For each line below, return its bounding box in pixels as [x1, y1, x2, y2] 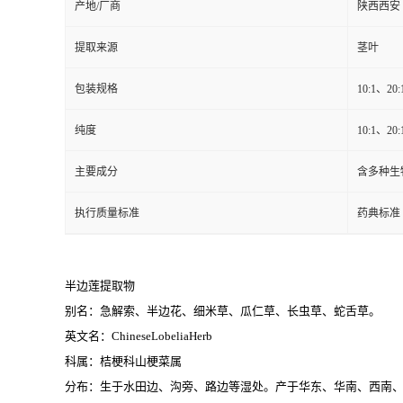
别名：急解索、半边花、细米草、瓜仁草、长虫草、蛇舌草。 [65, 304, 381, 318]
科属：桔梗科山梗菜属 [65, 354, 182, 368]
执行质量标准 [75, 207, 139, 219]
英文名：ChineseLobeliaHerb [65, 329, 212, 343]
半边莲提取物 [65, 279, 135, 292]
